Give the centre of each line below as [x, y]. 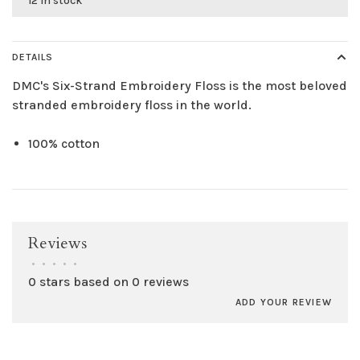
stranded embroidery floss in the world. [132, 105]
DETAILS [33, 57]
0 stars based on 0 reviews [108, 282]
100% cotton [64, 144]
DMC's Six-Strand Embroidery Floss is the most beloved [180, 86]
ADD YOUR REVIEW [284, 303]
